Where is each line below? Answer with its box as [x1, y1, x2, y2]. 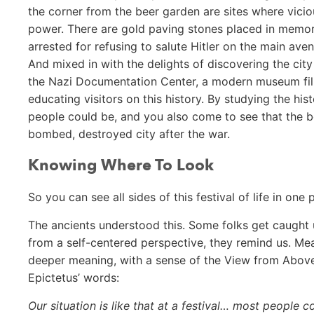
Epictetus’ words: [28, 270, 119, 285]
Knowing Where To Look [28, 154, 214, 176]
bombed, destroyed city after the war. [28, 126, 230, 141]
